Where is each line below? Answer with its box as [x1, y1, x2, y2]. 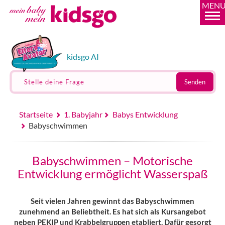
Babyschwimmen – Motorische [32, 153, 193, 168]
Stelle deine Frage [24, 78, 84, 86]
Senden [184, 78, 205, 86]
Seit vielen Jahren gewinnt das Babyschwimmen [31, 196, 194, 205]
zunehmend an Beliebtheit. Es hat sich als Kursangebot [19, 207, 206, 216]
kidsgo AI [66, 52, 99, 61]
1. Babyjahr [64, 109, 103, 119]
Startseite [19, 109, 53, 119]
